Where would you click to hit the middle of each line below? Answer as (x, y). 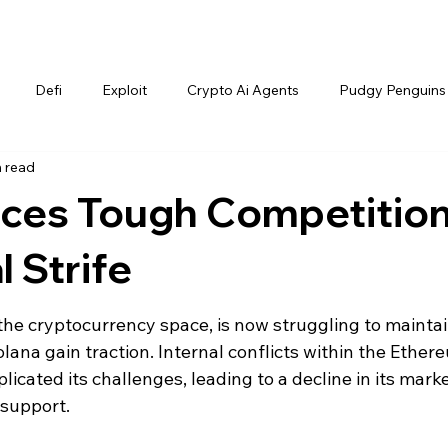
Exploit (124, 90)
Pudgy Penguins (392, 90)
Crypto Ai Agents (243, 90)
